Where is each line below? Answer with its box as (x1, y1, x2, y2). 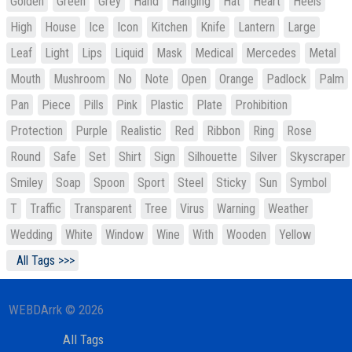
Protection (10, 123, 63, 138)
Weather (268, 201, 309, 216)
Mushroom (53, 71, 105, 86)
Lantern (238, 20, 275, 35)
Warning (217, 201, 255, 216)
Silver (250, 149, 277, 164)
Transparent (74, 201, 132, 216)
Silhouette (188, 149, 237, 164)
